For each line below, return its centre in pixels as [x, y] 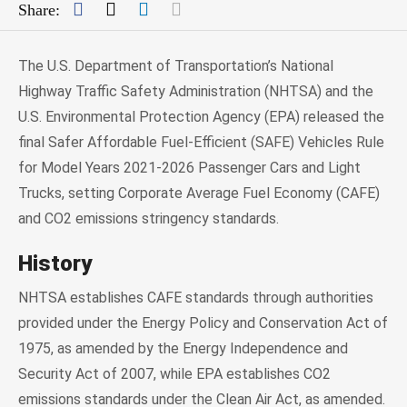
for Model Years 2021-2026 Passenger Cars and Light [189, 167]
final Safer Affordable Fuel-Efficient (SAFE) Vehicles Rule [201, 142]
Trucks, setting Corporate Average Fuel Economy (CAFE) [199, 193]
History [55, 263]
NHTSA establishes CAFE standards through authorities [196, 297]
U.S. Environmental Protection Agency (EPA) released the [201, 116]
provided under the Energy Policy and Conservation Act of [203, 323]
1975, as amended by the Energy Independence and [183, 348]
